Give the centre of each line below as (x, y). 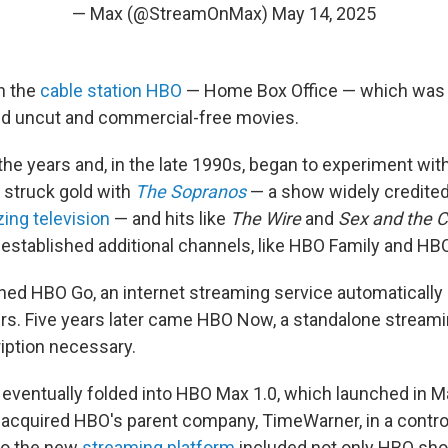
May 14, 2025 (324, 13)
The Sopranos (190, 191)
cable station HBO (111, 90)
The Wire (265, 218)
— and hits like (170, 218)
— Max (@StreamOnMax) (172, 13)
